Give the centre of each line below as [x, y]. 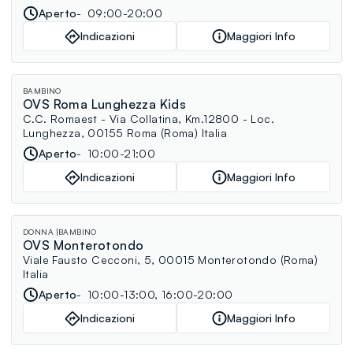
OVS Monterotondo [84, 245]
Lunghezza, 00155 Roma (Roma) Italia [125, 133]
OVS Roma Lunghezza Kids [105, 104]
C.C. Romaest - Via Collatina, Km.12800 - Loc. [149, 119]
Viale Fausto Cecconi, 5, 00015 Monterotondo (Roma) [170, 260]
